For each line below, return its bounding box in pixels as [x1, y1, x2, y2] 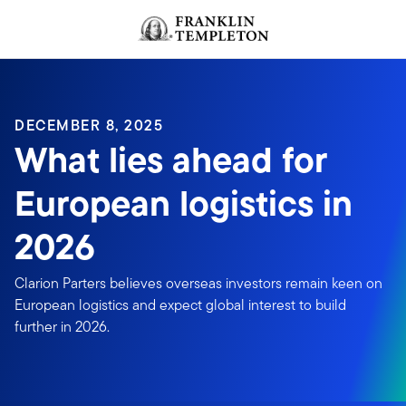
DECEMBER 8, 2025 [14, 115, 164, 136]
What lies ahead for [14, 133, 327, 187]
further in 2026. [14, 316, 110, 337]
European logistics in [14, 177, 353, 230]
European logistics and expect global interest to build [14, 295, 346, 315]
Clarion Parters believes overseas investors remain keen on [14, 273, 382, 294]
